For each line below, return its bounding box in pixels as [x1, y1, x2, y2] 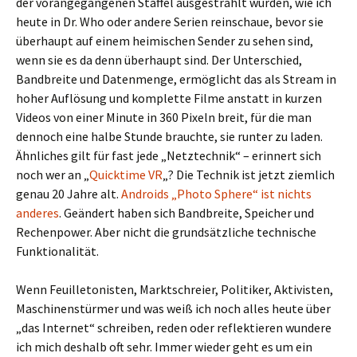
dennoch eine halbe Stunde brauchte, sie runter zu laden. [16, 128, 323, 144]
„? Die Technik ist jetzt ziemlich [163, 167, 335, 182]
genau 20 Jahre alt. [16, 186, 121, 202]
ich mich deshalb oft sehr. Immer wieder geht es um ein [16, 339, 312, 355]
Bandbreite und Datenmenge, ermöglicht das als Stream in [16, 71, 336, 87]
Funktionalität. [16, 243, 99, 259]
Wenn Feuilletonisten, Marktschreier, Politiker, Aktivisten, [16, 281, 333, 297]
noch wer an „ [16, 167, 89, 182]
